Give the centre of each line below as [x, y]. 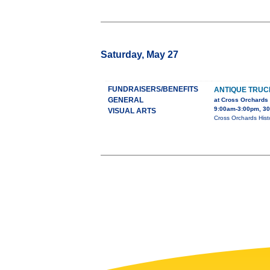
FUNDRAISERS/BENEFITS [153, 89]
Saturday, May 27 [140, 55]
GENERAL [126, 100]
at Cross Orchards [241, 100]
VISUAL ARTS [132, 111]
